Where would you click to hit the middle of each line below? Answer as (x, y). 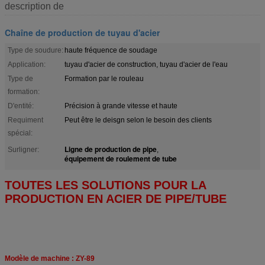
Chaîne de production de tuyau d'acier (82, 32)
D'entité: (21, 106)
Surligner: (23, 149)
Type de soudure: (35, 50)
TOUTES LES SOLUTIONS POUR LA (105, 185)
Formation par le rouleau (104, 78)
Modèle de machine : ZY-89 (50, 258)
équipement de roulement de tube (121, 158)
